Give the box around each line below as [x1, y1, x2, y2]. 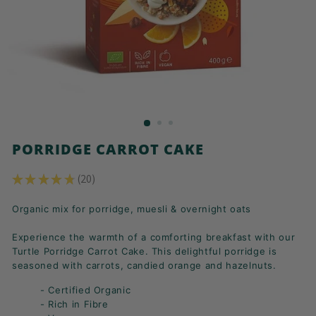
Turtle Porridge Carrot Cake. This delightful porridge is [12, 245, 277, 257]
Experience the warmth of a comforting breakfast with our [12, 231, 296, 243]
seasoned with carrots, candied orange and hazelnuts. [12, 260, 276, 271]
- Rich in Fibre [40, 298, 109, 310]
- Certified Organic [40, 284, 131, 296]
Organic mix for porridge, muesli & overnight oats [12, 203, 251, 214]
